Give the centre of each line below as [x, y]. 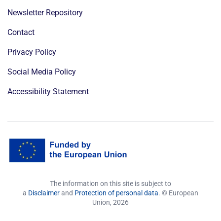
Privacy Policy [32, 52]
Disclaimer [44, 193]
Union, [103, 202]
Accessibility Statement [48, 91]
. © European [178, 193]
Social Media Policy [42, 72]
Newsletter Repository [45, 12]
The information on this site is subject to [110, 183]
